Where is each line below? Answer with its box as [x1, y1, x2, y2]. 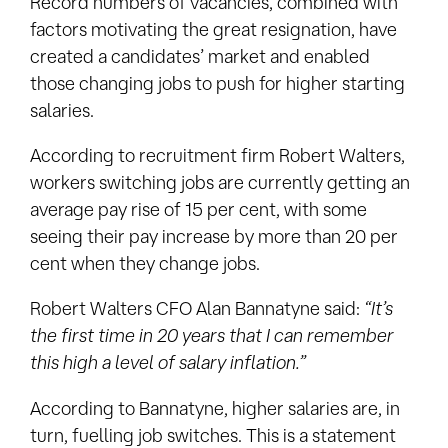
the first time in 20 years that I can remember [30, 325, 394, 346]
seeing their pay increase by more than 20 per [30, 225, 398, 246]
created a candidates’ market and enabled [30, 45, 370, 66]
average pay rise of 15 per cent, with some [30, 198, 367, 219]
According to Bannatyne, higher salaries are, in [30, 397, 400, 418]
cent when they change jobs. [30, 252, 260, 273]
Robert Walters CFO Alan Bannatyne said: [30, 298, 364, 319]
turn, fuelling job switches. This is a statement [30, 424, 396, 445]
